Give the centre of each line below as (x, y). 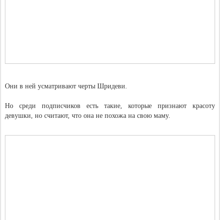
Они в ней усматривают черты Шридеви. (66, 86)
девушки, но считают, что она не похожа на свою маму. (88, 116)
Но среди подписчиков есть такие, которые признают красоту (110, 106)
